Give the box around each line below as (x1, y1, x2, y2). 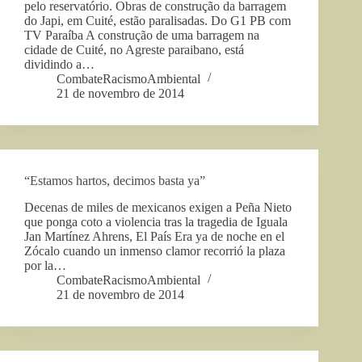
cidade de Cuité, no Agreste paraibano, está (24, 42, 244, 57)
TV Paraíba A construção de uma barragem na (24, 27, 259, 42)
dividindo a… (24, 57, 95, 71)
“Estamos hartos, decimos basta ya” (24, 173, 205, 187)
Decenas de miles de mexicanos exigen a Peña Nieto (24, 200, 292, 214)
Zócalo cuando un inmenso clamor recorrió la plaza (24, 243, 285, 258)
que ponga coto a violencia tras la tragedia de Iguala (24, 214, 288, 229)
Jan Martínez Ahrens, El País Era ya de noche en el (24, 229, 284, 243)
